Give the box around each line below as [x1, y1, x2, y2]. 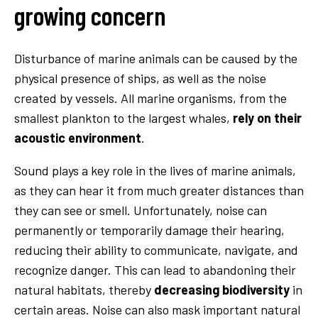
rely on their [233, 109, 302, 126]
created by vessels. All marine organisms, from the [14, 89, 287, 106]
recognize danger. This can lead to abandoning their [14, 261, 296, 278]
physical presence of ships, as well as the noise [14, 70, 266, 86]
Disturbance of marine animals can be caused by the [14, 50, 297, 66]
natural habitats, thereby [14, 281, 154, 297]
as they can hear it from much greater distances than [14, 182, 304, 198]
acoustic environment [14, 129, 141, 146]
